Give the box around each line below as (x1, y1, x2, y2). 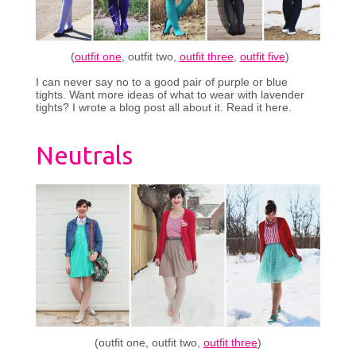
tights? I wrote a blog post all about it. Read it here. (35, 102, 292, 114)
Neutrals (35, 141, 133, 169)
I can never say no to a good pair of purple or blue (35, 76, 288, 89)
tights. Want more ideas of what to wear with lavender (35, 89, 304, 102)
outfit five (239, 51, 285, 64)
